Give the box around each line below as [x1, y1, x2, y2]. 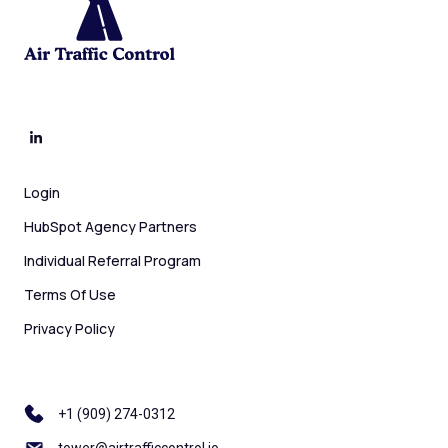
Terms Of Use [24, 285, 116, 305]
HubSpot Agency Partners [24, 217, 197, 237]
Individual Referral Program [24, 251, 201, 271]
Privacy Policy [24, 319, 115, 339]
